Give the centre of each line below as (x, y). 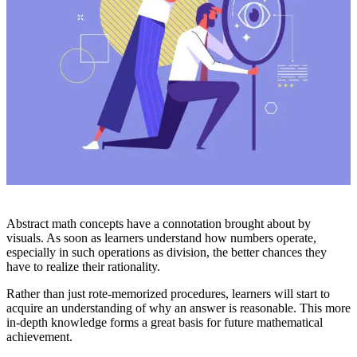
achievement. (39, 337)
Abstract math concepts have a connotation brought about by (159, 224)
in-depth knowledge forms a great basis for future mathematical (165, 323)
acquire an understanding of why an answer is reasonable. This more (178, 308)
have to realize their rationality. (83, 267)
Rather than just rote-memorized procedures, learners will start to (168, 294)
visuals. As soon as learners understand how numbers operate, (161, 238)
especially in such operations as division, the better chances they (167, 253)
